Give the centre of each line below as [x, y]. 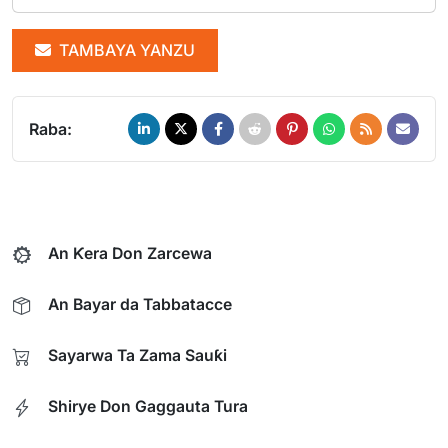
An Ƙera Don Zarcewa [130, 253]
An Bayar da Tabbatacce [140, 304]
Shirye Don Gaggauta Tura [148, 406]
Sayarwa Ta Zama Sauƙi [137, 355]
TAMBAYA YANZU [125, 49]
